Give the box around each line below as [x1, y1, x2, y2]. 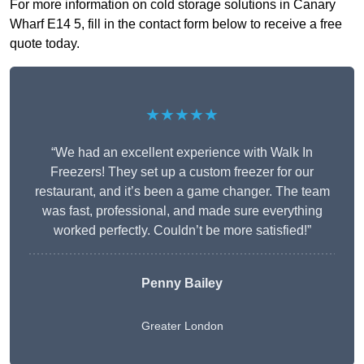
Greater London [141, 319, 223, 333]
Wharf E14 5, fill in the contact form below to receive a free [10, 17, 342, 32]
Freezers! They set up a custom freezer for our [50, 165, 314, 180]
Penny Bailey [141, 276, 223, 291]
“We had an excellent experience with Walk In [51, 145, 313, 160]
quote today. [10, 37, 80, 51]
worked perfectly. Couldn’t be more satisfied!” [53, 223, 311, 238]
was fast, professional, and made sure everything [41, 204, 323, 219]
